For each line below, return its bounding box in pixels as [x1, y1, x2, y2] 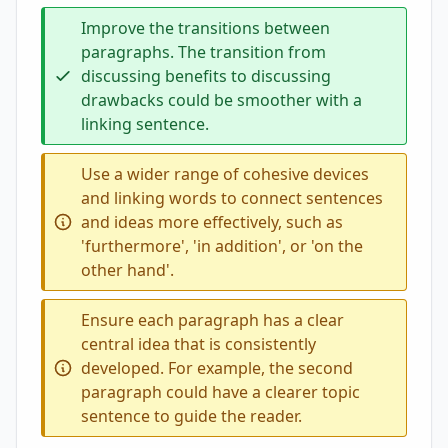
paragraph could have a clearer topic [81, 381, 360, 403]
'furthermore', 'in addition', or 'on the [81, 235, 363, 257]
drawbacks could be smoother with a [81, 89, 362, 111]
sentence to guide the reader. [81, 405, 302, 427]
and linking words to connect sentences [81, 187, 383, 209]
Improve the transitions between [81, 17, 330, 39]
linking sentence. [81, 113, 209, 135]
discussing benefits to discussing [81, 65, 331, 87]
